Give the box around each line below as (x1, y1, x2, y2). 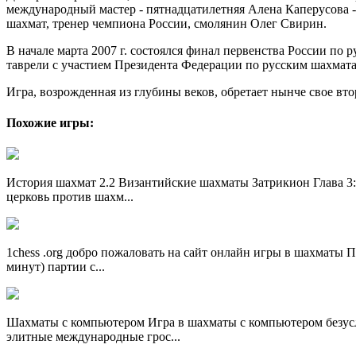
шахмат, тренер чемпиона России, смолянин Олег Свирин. (6, 16, 327, 30)
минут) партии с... (6, 260, 105, 274)
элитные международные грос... (6, 330, 180, 344)
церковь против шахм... (6, 190, 133, 204)
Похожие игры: (6, 115, 94, 130)
